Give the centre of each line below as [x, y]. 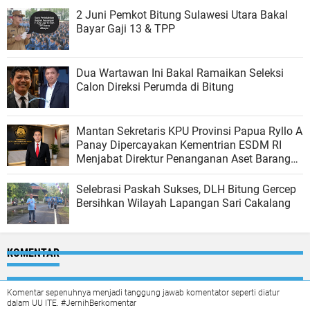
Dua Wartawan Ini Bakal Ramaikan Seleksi [180, 73]
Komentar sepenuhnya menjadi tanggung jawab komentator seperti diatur [143, 293]
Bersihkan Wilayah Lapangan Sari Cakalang [183, 203]
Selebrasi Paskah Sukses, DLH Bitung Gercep [186, 189]
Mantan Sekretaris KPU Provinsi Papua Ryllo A [189, 131]
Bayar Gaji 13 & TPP [126, 29]
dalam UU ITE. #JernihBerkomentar [72, 303]
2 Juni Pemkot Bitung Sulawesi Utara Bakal [182, 15]
